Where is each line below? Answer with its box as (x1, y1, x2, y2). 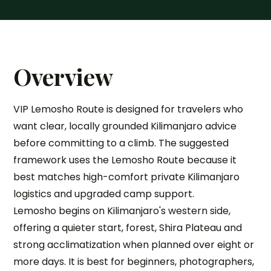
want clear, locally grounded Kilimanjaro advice (13, 119, 237, 133)
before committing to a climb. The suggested (13, 136, 229, 150)
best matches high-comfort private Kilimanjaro (13, 170, 240, 184)
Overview (13, 61, 114, 92)
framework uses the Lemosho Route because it (13, 153, 237, 167)
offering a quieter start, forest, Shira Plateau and (13, 221, 243, 235)
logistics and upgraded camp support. (13, 187, 195, 201)
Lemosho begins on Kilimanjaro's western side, (13, 204, 231, 218)
